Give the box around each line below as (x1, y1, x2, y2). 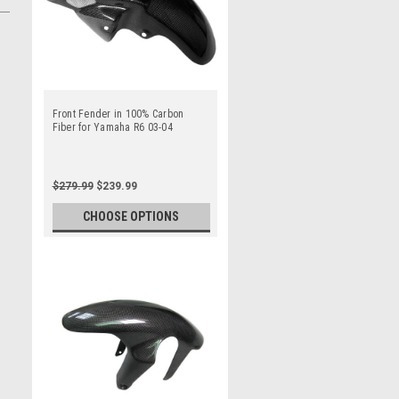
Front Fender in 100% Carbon (52, 108, 184, 120)
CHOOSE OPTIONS (83, 208, 180, 224)
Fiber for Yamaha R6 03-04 (52, 121, 173, 134)
